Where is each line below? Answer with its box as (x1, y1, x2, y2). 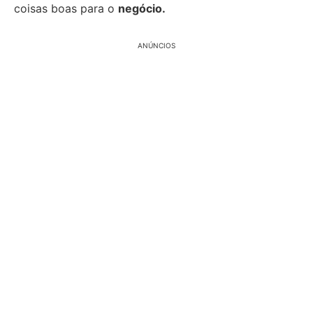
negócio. (118, 1, 166, 15)
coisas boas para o (14, 1, 118, 15)
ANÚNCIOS (138, 41, 175, 50)
